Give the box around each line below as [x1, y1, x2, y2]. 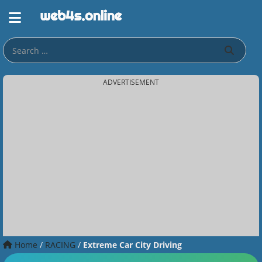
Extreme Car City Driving [83, 239, 182, 250]
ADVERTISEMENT [103, 77, 159, 87]
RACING [45, 239, 78, 250]
